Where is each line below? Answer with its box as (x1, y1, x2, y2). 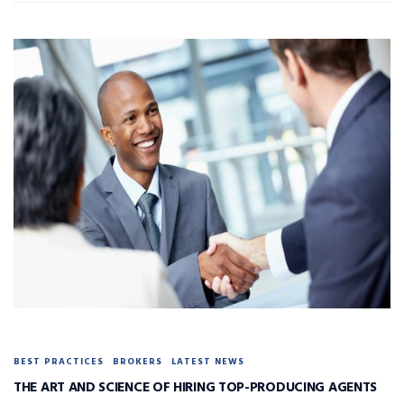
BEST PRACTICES (14, 354, 104, 370)
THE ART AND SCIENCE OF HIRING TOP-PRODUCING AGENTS (14, 377, 377, 399)
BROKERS (113, 354, 162, 370)
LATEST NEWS (171, 354, 244, 370)
